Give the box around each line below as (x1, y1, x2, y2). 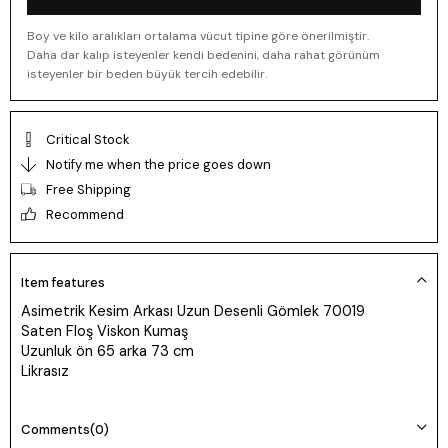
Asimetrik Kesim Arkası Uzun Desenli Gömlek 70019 (21, 300, 365, 321)
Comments (21, 420, 90, 438)
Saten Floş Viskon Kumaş (21, 320, 188, 341)
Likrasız (21, 360, 69, 381)
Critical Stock (46, 130, 130, 148)
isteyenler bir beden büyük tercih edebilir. (27, 65, 267, 82)
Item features (21, 273, 105, 291)
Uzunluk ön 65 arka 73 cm (21, 340, 194, 361)
